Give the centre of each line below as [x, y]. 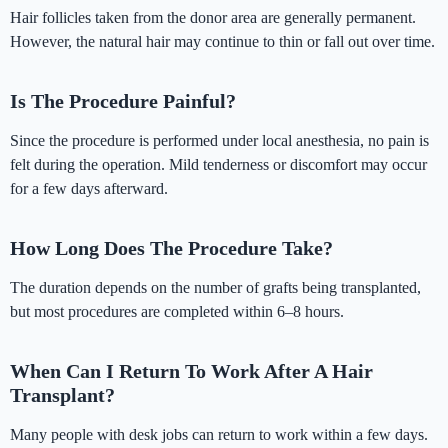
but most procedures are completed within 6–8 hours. [177, 311]
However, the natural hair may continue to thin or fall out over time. [222, 41]
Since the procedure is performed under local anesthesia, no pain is [219, 140]
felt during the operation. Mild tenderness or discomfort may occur [218, 164]
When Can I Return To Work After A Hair [191, 370]
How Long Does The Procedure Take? [171, 247]
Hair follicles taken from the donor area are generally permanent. [213, 17]
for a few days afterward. [89, 188]
